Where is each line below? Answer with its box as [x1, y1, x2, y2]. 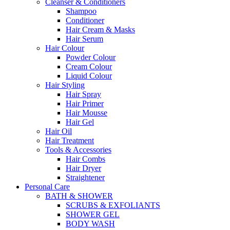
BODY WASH [66, 219, 115, 228]
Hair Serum [66, 34, 103, 43]
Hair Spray [66, 89, 101, 99]
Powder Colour [66, 52, 116, 62]
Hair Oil [45, 126, 72, 136]
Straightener [66, 172, 105, 182]
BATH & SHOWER [45, 191, 113, 200]
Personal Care [25, 182, 70, 191]
